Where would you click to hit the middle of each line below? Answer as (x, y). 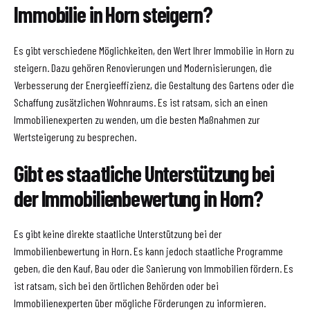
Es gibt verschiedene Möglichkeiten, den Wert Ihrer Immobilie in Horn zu (154, 50)
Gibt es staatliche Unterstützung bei (144, 173)
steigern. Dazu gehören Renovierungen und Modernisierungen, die (143, 67)
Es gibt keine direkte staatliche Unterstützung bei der (118, 234)
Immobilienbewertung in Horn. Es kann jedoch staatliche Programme (148, 251)
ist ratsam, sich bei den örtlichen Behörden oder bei (116, 286)
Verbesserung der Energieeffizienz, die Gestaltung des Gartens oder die (154, 84)
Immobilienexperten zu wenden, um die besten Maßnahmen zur (137, 119)
